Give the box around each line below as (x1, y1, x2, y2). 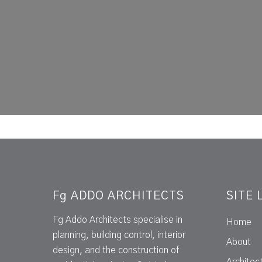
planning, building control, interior (53, 230, 185, 240)
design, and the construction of (53, 246, 179, 256)
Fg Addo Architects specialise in (53, 215, 182, 225)
